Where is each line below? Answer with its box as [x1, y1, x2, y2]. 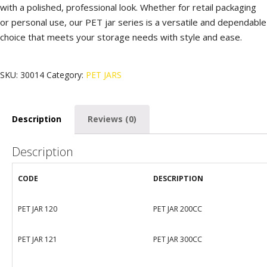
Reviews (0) [88, 113, 136, 125]
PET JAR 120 [17, 203, 57, 214]
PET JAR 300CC [153, 234, 202, 244]
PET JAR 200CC [153, 203, 202, 214]
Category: [46, 69, 86, 81]
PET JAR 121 [17, 234, 57, 244]
